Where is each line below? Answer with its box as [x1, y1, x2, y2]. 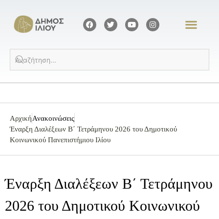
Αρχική [10, 114, 32, 123]
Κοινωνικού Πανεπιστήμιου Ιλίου [10, 136, 110, 144]
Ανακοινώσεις [32, 114, 74, 123]
